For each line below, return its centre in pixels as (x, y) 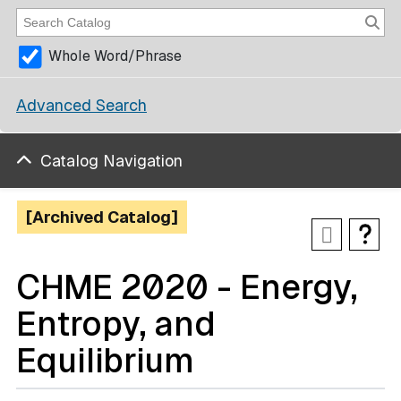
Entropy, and (116, 324)
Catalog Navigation (111, 161)
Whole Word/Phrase (115, 56)
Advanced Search (81, 105)
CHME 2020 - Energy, (187, 287)
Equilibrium (105, 360)
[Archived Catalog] (102, 217)
